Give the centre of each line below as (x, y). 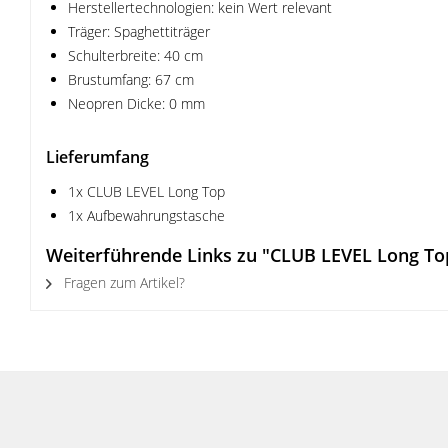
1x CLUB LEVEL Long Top (146, 191)
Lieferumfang (97, 157)
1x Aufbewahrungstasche (146, 215)
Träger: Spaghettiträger (139, 31)
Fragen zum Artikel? (122, 282)
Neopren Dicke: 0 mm (136, 103)
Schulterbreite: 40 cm (135, 55)
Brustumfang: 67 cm (131, 79)
